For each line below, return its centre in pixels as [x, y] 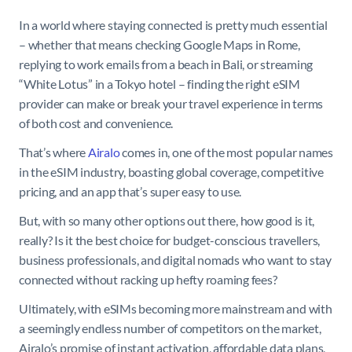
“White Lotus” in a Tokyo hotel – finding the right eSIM [159, 84]
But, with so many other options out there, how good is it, [167, 220]
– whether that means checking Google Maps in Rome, [160, 44]
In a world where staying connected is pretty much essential [173, 25]
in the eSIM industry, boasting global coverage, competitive [171, 172]
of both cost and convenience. [96, 123]
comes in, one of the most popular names [226, 152]
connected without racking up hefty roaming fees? [148, 279]
